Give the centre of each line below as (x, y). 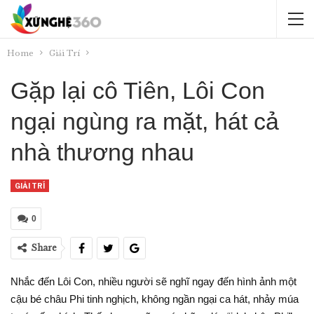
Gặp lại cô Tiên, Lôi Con (138, 90)
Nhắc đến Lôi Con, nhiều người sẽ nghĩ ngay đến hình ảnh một (153, 281)
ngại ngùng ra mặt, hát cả (145, 121)
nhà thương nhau (102, 152)
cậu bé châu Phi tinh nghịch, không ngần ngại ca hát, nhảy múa (155, 299)
